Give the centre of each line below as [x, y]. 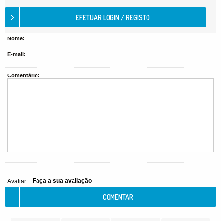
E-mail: [17, 54]
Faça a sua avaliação [62, 181]
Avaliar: [18, 181]
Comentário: [24, 75]
